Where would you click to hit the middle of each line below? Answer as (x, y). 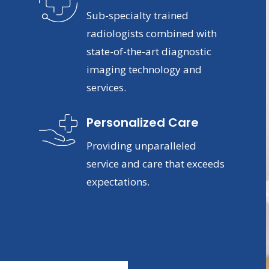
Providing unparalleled (141, 146)
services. (106, 87)
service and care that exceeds (155, 164)
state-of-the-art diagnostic (149, 51)
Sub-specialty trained (137, 15)
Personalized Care (142, 123)
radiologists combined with (151, 33)
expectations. (118, 182)
